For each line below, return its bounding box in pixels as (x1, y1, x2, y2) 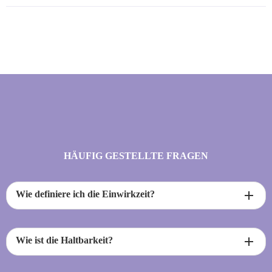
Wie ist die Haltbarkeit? (16, 234, 113, 245)
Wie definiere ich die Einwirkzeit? (16, 188, 155, 199)
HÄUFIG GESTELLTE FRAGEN (64, 151, 208, 161)
